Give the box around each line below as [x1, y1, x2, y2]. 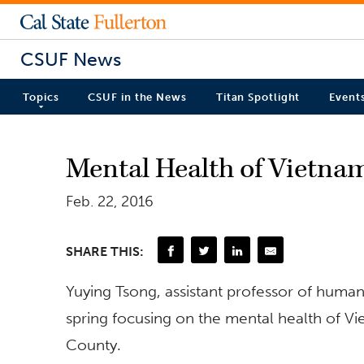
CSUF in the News [88, 91, 187, 104]
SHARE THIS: [66, 243, 144, 259]
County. [66, 335, 121, 354]
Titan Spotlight [215, 91, 301, 104]
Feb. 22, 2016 [66, 192, 154, 210]
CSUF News [20, 47, 121, 71]
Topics [23, 91, 59, 104]
